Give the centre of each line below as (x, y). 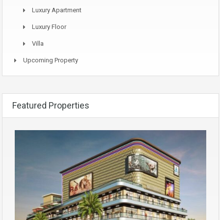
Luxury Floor (49, 27)
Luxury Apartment (57, 10)
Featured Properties (51, 105)
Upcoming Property (51, 60)
